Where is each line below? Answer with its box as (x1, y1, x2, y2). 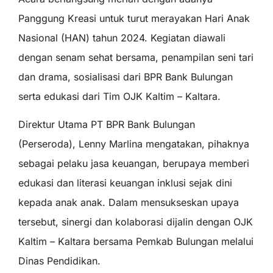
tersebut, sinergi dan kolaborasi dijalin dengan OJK (18, 216, 253, 229)
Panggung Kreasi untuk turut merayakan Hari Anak (18, 12, 250, 24)
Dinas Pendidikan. (18, 255, 101, 268)
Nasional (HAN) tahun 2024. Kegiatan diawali (18, 31, 225, 44)
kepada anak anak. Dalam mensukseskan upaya (18, 196, 239, 209)
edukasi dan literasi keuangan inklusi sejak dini (18, 177, 232, 190)
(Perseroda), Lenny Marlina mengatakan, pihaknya (18, 138, 249, 151)
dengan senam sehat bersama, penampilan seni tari (18, 51, 253, 63)
